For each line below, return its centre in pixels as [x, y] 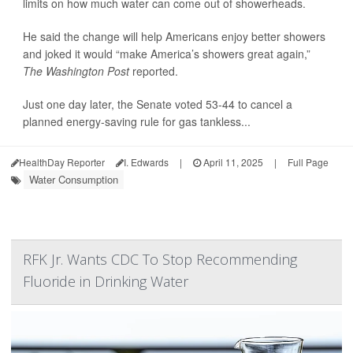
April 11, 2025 [232, 162]
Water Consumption [74, 180]
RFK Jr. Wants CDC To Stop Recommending [160, 260]
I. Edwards [146, 162]
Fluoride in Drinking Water [106, 282]
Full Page [308, 162]
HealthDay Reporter [62, 162]
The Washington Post [78, 71]
